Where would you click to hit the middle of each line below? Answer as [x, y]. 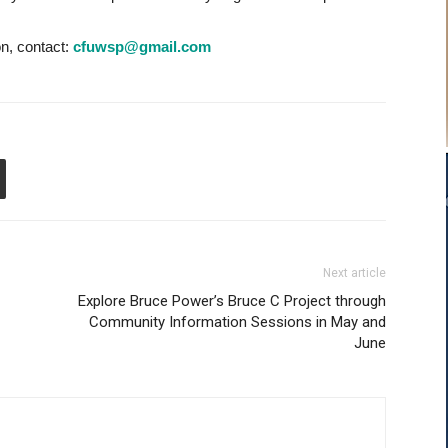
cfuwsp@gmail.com [142, 46]
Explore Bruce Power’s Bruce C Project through [232, 300]
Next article [354, 272]
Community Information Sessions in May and [237, 321]
